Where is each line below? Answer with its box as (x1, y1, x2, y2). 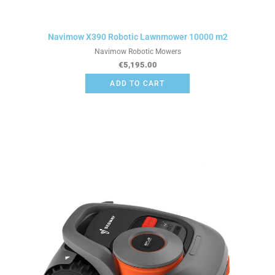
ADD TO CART (110, 79, 165, 88)
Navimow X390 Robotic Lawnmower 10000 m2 (47, 31, 228, 42)
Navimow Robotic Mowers (94, 47, 181, 56)
